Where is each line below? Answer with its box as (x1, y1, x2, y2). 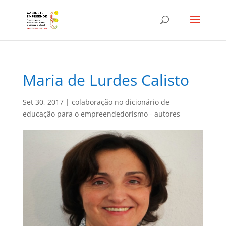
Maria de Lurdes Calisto (22, 70, 189, 90)
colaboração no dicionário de (71, 97, 169, 107)
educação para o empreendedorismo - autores (22, 109, 180, 119)
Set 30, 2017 (22, 97, 64, 107)
